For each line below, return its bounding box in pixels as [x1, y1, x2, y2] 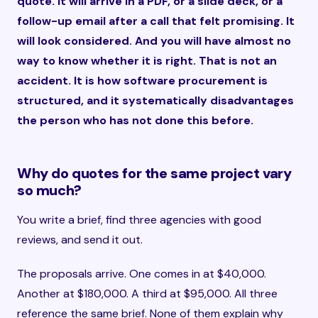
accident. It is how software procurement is [17, 73, 268, 88]
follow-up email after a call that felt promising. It [17, 13, 295, 28]
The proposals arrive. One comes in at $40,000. [17, 266, 266, 281]
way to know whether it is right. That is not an [17, 53, 277, 68]
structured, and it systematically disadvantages [17, 93, 294, 108]
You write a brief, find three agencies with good [17, 212, 261, 227]
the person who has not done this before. [17, 113, 253, 128]
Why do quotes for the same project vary [17, 164, 292, 182]
